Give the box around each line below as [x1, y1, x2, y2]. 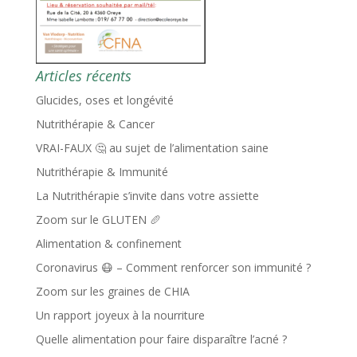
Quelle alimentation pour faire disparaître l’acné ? [35, 331, 287, 347]
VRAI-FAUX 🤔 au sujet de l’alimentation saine [35, 140, 269, 155]
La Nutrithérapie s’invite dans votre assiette [35, 188, 259, 203]
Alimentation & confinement [35, 236, 182, 251]
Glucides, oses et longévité [35, 92, 174, 108]
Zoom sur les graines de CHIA [35, 284, 190, 299]
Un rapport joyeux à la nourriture [35, 308, 205, 323]
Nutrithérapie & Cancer [35, 116, 155, 131]
